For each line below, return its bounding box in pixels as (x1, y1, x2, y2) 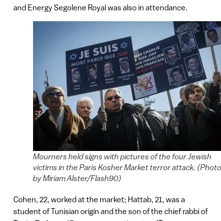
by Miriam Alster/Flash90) (33, 173, 121, 183)
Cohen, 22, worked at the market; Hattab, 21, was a (13, 194, 185, 204)
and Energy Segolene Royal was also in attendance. (13, 2, 187, 12)
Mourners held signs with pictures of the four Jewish (33, 151, 212, 161)
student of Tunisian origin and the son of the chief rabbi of (13, 206, 208, 216)
